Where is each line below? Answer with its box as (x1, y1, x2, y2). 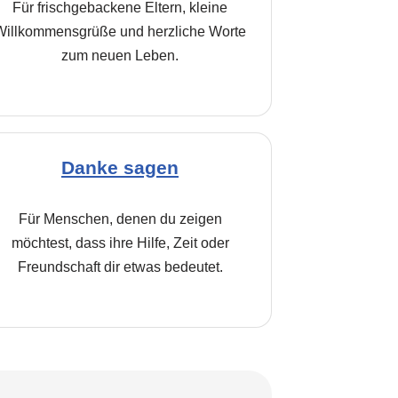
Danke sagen (61, 157, 179, 178)
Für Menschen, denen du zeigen (18, 211, 222, 227)
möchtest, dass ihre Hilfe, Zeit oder (11, 235, 229, 251)
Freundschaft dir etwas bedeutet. (17, 259, 223, 275)
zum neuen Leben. (61, 48, 179, 63)
